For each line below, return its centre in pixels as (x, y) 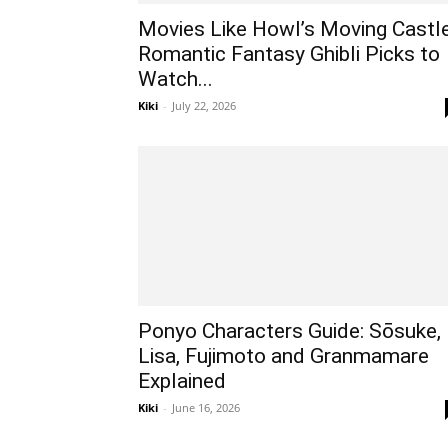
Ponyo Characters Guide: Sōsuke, (289, 331)
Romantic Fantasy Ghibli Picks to (289, 54)
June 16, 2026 (206, 407)
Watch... (175, 79)
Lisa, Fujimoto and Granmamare (283, 356)
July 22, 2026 (204, 105)
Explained (182, 381)
